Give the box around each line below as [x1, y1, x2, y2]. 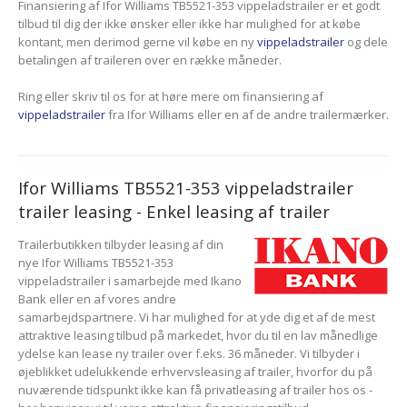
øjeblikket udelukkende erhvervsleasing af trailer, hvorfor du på [18, 363, 372, 381]
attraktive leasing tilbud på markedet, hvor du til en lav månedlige [18, 327, 378, 344]
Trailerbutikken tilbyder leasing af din [18, 236, 223, 253]
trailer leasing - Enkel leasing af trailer [18, 200, 330, 223]
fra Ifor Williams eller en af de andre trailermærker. [105, 106, 389, 124]
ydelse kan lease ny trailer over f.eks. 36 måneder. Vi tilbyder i [18, 345, 360, 362]
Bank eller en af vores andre [18, 291, 176, 308]
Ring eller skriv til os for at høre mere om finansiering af [18, 88, 323, 105]
